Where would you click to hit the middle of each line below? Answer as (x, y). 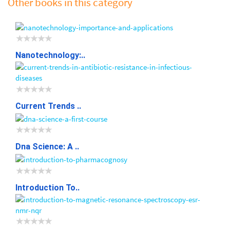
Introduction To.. (47, 187)
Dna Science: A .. (47, 147)
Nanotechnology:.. (50, 55)
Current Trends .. (48, 106)
